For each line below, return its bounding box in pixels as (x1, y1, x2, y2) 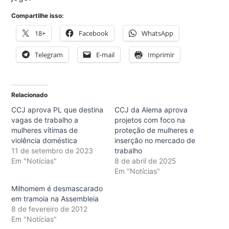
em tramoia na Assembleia (11, 194, 99, 203)
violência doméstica (11, 136, 77, 145)
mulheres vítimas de (11, 126, 78, 135)
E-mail (96, 50, 114, 60)
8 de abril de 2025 (114, 156, 176, 166)
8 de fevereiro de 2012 (11, 204, 87, 214)
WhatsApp (142, 29, 173, 38)
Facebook (79, 29, 108, 38)
